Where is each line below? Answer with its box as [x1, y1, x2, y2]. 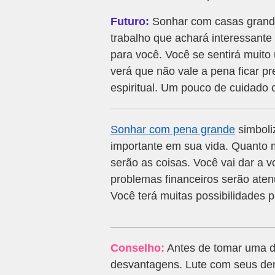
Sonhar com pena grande [110, 123, 235, 136]
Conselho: [110, 241, 165, 254]
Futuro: [110, 15, 149, 28]
